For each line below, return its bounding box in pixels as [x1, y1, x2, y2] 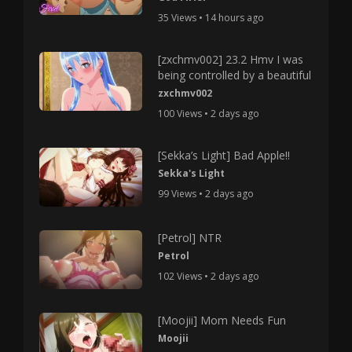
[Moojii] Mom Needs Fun [158, 312, 287, 328]
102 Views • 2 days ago [158, 269, 260, 283]
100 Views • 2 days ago [158, 107, 260, 120]
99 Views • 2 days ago [158, 187, 255, 200]
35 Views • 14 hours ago [158, 11, 265, 24]
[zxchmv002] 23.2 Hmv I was [158, 52, 304, 67]
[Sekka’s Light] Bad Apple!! [158, 148, 291, 163]
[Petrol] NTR [158, 229, 222, 245]
